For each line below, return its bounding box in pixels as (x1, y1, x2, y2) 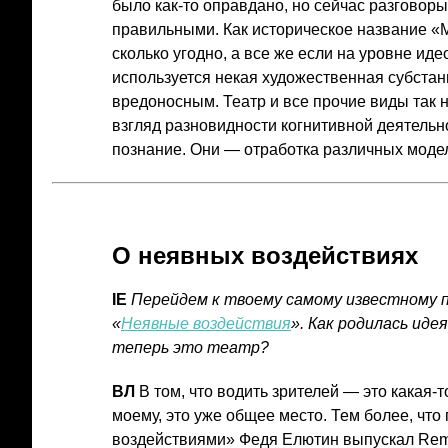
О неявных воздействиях (112, 241, 425, 269)
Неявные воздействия (121, 314, 291, 332)
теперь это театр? (112, 338, 269, 356)
